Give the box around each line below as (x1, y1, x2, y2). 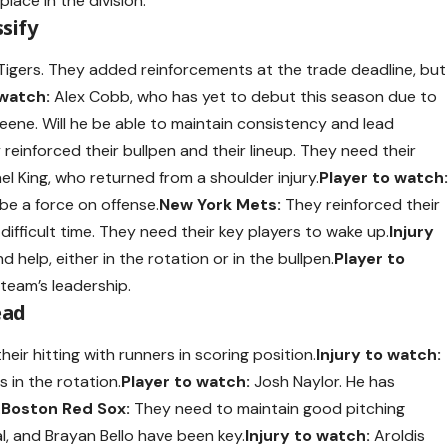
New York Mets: (159, 193, 282, 215)
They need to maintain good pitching (130, 398, 406, 420)
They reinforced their (281, 193, 441, 215)
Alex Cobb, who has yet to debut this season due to (50, 85, 438, 107)
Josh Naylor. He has (250, 371, 396, 393)
